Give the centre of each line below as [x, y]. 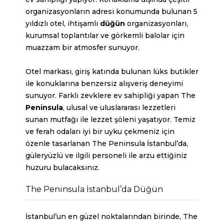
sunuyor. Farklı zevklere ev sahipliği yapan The [110, 96]
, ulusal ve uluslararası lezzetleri [119, 108]
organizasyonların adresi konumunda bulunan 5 [111, 12]
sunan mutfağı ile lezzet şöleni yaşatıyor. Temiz [110, 120]
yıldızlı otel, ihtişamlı [63, 24]
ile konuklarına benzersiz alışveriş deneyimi [104, 84]
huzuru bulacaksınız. [62, 168]
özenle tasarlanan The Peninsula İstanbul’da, [107, 144]
